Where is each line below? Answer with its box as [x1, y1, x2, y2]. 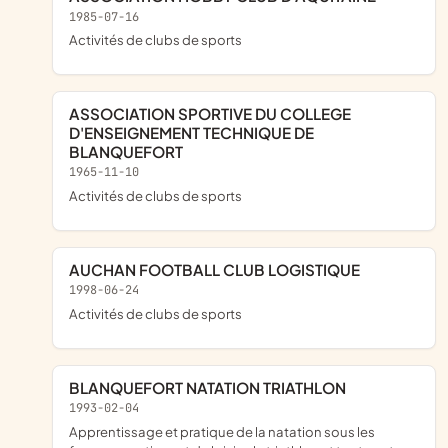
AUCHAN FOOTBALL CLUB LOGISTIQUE [80, 260, 360, 280]
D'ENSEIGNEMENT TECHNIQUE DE [69, 123, 314, 143]
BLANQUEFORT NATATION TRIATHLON [80, 378, 346, 398]
